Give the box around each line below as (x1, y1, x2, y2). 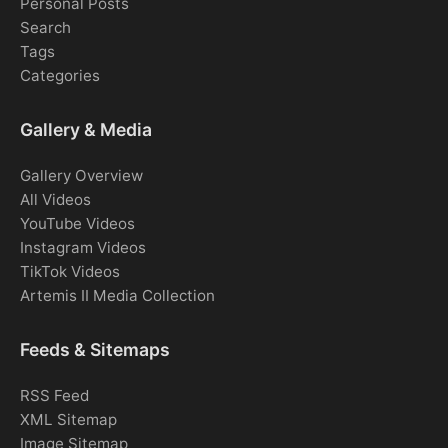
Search (20, 18, 71, 38)
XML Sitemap (20, 410, 117, 430)
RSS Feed (20, 386, 89, 406)
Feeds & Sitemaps (20, 339, 170, 361)
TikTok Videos (20, 262, 120, 282)
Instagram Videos (20, 238, 146, 258)
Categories (20, 66, 100, 86)
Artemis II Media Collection (20, 286, 215, 306)
